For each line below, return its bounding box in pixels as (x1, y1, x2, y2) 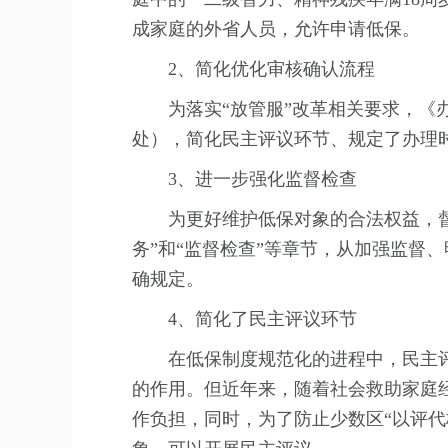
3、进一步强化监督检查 (168, 169, 357, 189)
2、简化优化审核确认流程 (168, 59, 375, 79)
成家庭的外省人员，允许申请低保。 (132, 19, 420, 39)
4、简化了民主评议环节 (168, 309, 357, 329)
